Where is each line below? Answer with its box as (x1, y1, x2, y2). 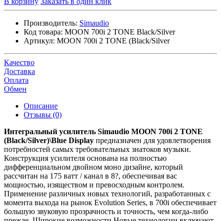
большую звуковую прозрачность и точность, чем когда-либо (4, 207, 208, 216)
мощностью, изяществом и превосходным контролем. (4, 180, 184, 189)
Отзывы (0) (24, 110, 62, 119)
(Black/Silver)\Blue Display (4, 136, 94, 145)
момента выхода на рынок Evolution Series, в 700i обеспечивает (4, 198, 217, 207)
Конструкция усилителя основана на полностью (4, 153, 167, 162)
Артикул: (24, 36, 55, 45)
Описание (24, 101, 58, 110)
